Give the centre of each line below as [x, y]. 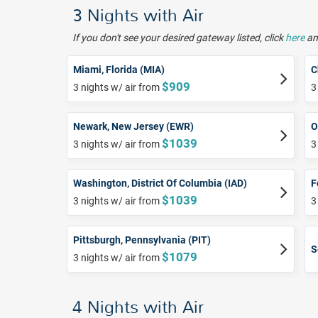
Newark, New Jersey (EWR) [133, 127]
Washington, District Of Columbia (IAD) [160, 183]
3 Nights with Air [138, 16]
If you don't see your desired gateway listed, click [179, 38]
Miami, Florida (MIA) [119, 70]
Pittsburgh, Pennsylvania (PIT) [142, 240]
